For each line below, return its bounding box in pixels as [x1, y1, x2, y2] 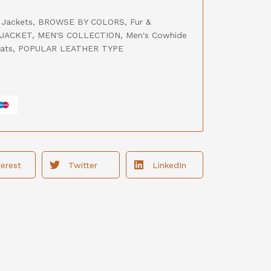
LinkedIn [152, 160, 186, 170]
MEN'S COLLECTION [38, 30, 120, 40]
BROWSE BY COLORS [38, 17, 125, 27]
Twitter [68, 160, 97, 170]
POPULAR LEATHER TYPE [18, 44, 123, 53]
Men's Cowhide [126, 30, 187, 40]
